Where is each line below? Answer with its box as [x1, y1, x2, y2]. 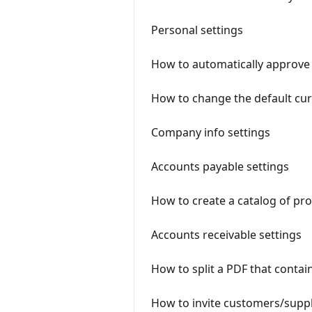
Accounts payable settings [151, 159, 289, 174]
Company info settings [151, 125, 270, 140]
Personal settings [151, 22, 243, 38]
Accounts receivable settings [151, 227, 302, 242]
